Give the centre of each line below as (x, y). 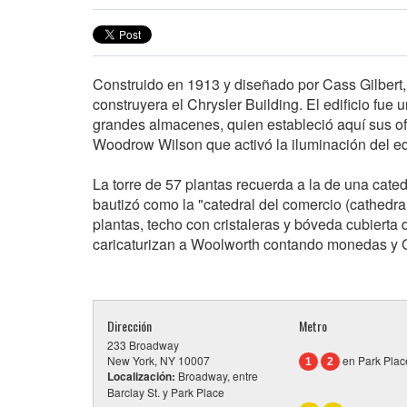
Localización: (141, 377)
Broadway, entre (217, 376)
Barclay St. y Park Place (166, 392)
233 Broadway (143, 345)
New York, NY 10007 (159, 361)
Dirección (129, 326)
